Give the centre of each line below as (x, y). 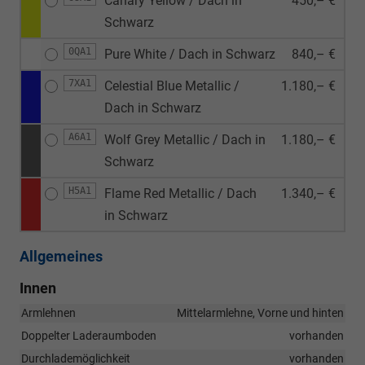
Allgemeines (61, 256)
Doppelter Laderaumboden (89, 335)
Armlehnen (48, 312)
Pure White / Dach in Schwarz (190, 54)
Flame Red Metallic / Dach (180, 193)
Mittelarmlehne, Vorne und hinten (260, 312)
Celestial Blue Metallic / (172, 86)
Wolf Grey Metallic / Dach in (185, 139)
